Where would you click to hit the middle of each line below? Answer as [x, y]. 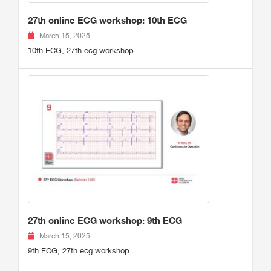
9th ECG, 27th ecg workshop [79, 251]
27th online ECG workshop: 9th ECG [105, 220]
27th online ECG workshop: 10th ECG [107, 20]
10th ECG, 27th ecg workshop [81, 51]
